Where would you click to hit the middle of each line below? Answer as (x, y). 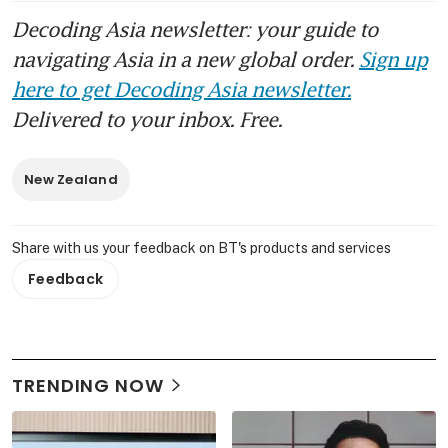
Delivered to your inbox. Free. (147, 118)
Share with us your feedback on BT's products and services (201, 247)
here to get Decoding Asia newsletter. (181, 88)
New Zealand (71, 179)
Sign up (393, 58)
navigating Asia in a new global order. (185, 58)
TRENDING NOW (88, 385)
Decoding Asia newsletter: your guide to (195, 28)
